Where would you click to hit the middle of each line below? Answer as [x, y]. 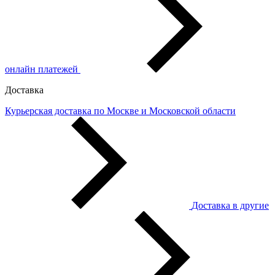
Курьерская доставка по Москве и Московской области [120, 111]
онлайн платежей [41, 69]
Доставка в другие [230, 206]
